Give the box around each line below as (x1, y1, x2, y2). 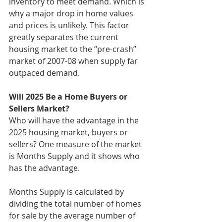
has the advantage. (9, 162, 80, 173)
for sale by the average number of (9, 210, 137, 221)
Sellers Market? (9, 103, 69, 114)
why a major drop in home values (9, 7, 135, 19)
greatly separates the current (9, 31, 120, 43)
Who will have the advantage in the (9, 114, 141, 126)
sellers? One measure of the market (9, 138, 144, 150)
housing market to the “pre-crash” (9, 43, 138, 55)
